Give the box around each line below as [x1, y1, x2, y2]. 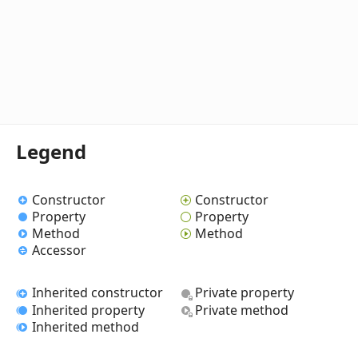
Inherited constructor [32, 284, 163, 302]
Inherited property [32, 300, 145, 319]
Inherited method [32, 317, 139, 336]
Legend [16, 137, 86, 165]
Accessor [32, 241, 86, 260]
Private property [195, 284, 294, 302]
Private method [195, 300, 288, 319]
